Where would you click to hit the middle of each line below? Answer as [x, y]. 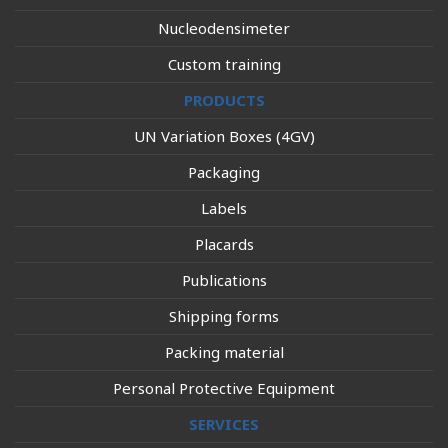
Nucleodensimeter [224, 27]
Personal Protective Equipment [224, 387]
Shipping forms [224, 315]
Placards [224, 243]
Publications [224, 279]
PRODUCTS [224, 99]
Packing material [224, 351]
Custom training [224, 63]
